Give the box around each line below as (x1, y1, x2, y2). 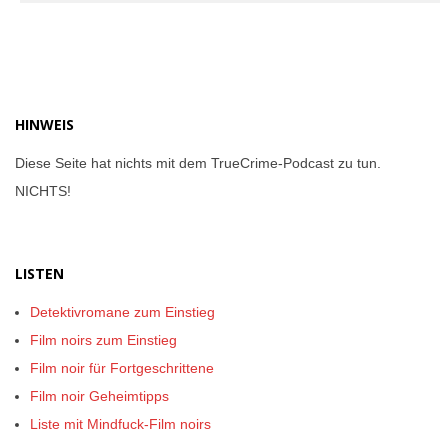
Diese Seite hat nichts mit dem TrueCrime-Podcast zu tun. (15, 155, 381, 171)
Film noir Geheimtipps (30, 388, 169, 404)
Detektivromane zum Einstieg (30, 304, 215, 320)
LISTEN (15, 264, 64, 283)
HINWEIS (15, 115, 74, 134)
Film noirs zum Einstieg (30, 332, 177, 348)
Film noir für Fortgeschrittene (30, 360, 214, 376)
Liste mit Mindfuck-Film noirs (30, 416, 211, 432)
